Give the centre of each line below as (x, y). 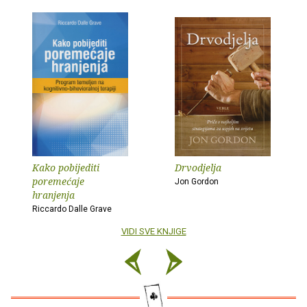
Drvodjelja (198, 167)
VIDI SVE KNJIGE (153, 231)
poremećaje (58, 181)
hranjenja (53, 195)
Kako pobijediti (66, 167)
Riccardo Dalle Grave (72, 209)
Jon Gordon (197, 181)
